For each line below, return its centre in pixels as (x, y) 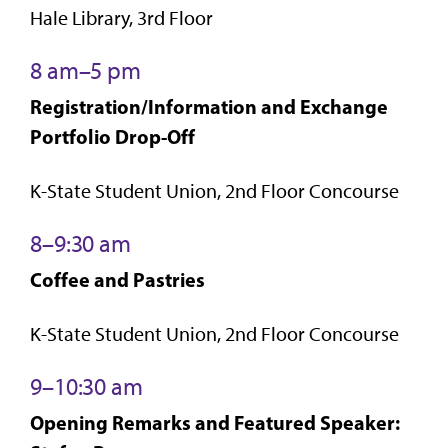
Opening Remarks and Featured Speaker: (215, 422)
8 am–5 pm (85, 70)
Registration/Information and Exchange (209, 106)
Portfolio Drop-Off (112, 136)
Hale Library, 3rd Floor (121, 17)
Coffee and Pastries (117, 279)
